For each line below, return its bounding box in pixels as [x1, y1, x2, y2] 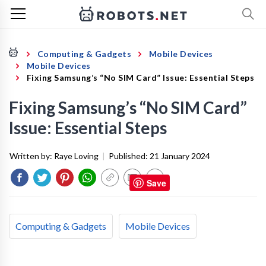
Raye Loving [54, 151, 99, 161]
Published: [109, 151, 150, 161]
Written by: [9, 151, 54, 161]
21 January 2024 [150, 151, 210, 161]
